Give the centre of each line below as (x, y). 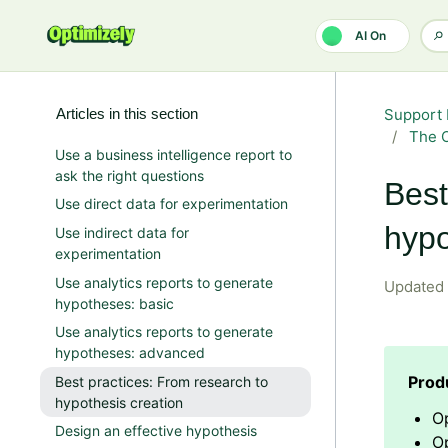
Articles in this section (127, 113)
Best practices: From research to (161, 381)
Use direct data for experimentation (171, 204)
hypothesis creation (119, 402)
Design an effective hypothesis (156, 431)
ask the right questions (129, 175)
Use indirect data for (122, 232)
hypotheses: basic (114, 303)
